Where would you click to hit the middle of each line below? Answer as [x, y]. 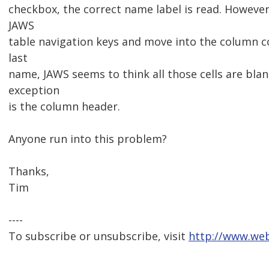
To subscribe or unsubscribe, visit [98, 236]
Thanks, [29, 171]
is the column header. [64, 107]
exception [34, 90]
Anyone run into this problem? [88, 139]
